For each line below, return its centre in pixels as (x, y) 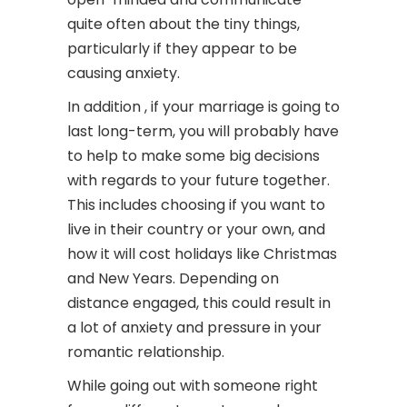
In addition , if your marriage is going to (203, 107)
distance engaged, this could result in (199, 303)
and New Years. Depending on (173, 278)
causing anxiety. (124, 73)
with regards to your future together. (199, 180)
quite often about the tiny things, (184, 24)
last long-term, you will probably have (203, 131)
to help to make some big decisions (194, 156)
